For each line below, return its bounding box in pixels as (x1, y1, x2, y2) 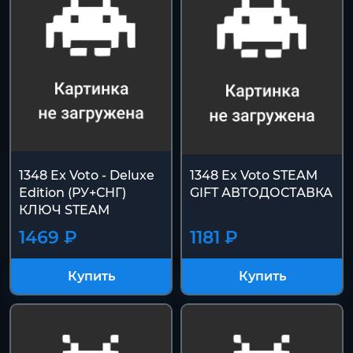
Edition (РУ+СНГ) (19, 185, 126, 201)
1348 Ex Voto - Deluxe (19, 168, 154, 184)
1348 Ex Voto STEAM (190, 168, 318, 184)
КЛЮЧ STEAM (19, 203, 110, 218)
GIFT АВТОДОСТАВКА (190, 185, 333, 201)
